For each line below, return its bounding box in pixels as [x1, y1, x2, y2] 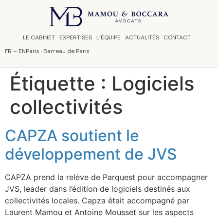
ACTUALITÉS [125, 34, 159, 42]
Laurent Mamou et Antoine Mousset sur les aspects [5, 207, 194, 217]
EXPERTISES [59, 34, 92, 42]
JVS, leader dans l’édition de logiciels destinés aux [5, 183, 190, 194]
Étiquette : [10, 71, 111, 95]
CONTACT [163, 34, 191, 42]
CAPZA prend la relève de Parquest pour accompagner [5, 172, 208, 182]
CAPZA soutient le [5, 126, 139, 145]
